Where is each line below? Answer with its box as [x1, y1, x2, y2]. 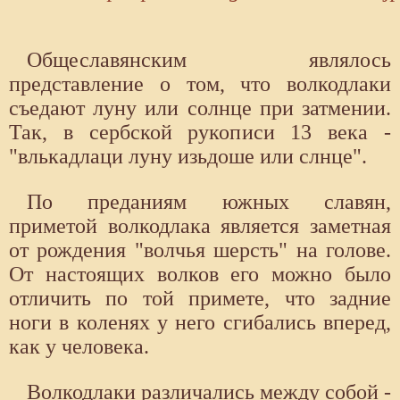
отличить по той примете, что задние [9, 287, 391, 311]
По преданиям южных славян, [27, 190, 391, 214]
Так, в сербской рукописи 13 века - [9, 121, 391, 145]
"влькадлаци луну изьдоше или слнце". [9, 145, 367, 169]
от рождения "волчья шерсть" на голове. [9, 238, 391, 262]
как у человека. [9, 335, 149, 359]
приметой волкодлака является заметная [9, 214, 391, 238]
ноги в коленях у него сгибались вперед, [9, 311, 391, 335]
